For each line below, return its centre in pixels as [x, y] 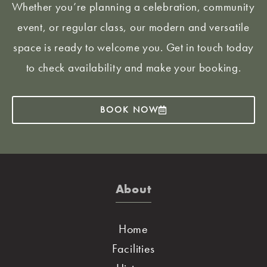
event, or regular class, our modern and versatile [133, 27]
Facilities [133, 248]
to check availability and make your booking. [133, 67]
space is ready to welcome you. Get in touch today [133, 47]
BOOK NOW [129, 109]
